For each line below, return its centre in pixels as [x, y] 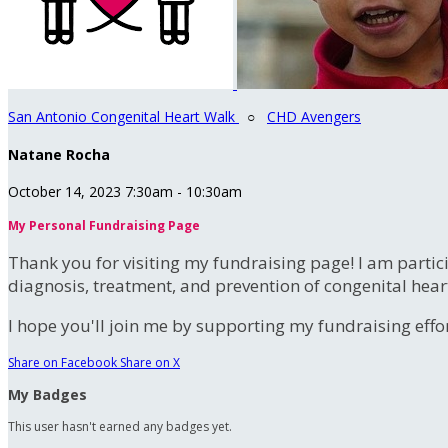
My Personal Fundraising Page [104, 226]
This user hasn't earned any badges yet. [120, 427]
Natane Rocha [59, 154]
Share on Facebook [62, 363]
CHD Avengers [314, 116]
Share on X [150, 363]
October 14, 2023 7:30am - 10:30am [125, 192]
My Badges [47, 395]
